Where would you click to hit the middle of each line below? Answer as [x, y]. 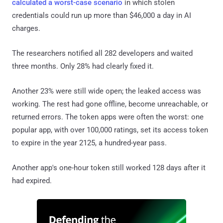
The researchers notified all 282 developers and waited [102, 53]
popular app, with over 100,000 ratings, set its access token [110, 130]
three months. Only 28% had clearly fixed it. [83, 66]
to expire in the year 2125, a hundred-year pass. [89, 143]
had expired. [32, 180]
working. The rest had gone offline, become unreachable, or [110, 104]
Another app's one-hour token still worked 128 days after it [109, 167]
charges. [26, 28]
